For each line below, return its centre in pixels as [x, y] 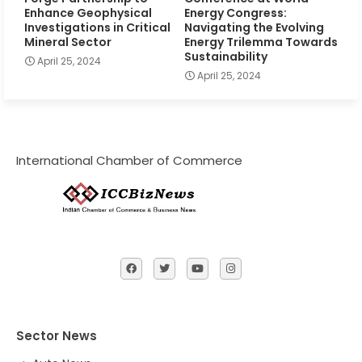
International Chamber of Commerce [129, 160]
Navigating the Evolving [254, 27]
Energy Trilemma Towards [261, 42]
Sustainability [225, 56]
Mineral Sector [68, 42]
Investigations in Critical [97, 27]
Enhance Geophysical [88, 13]
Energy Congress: [235, 13]
